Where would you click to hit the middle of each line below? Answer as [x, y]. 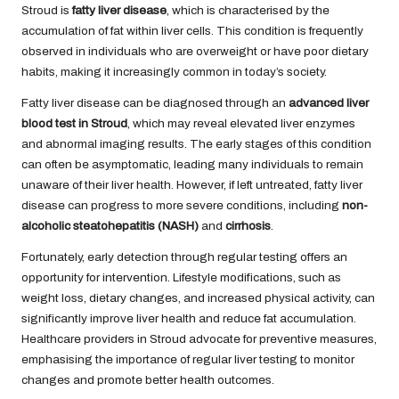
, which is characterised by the [248, 10]
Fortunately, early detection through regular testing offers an [184, 256]
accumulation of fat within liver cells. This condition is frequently [192, 30]
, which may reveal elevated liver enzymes [241, 123]
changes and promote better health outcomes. [148, 379]
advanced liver [329, 102]
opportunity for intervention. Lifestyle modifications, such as [181, 277]
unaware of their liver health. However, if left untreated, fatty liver [192, 184]
